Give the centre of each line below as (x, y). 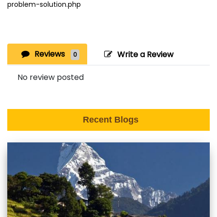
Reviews (51, 54)
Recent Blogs (110, 119)
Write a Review (145, 54)
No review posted (51, 77)
